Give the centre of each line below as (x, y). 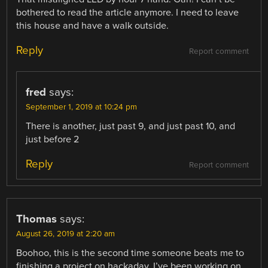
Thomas (37, 219)
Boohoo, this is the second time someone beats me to (130, 253)
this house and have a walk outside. (93, 25)
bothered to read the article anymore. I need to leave (128, 12)
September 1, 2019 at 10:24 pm (82, 107)
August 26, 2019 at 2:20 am (66, 234)
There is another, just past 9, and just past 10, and (131, 126)
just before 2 (53, 139)
